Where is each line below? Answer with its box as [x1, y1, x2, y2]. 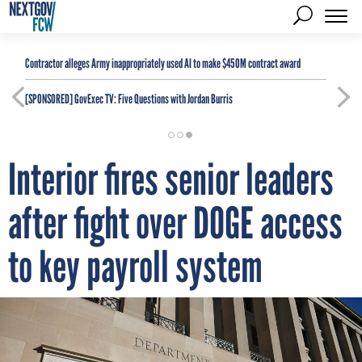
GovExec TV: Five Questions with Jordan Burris [73, 91, 233, 107]
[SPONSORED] [25, 91, 73, 107]
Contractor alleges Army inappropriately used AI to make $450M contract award [25, 56, 301, 71]
